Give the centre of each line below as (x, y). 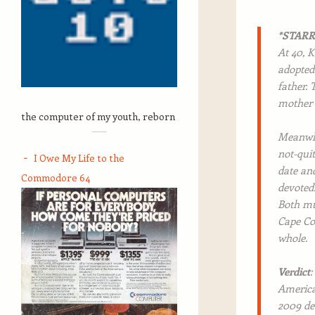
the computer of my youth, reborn (98, 116)
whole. (292, 237)
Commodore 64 (56, 178)
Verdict (294, 271)
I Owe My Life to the (79, 158)
